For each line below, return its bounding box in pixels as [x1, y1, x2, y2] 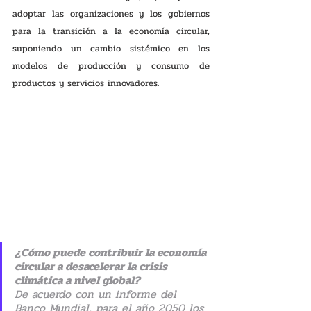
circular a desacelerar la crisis [15, 257, 170, 275]
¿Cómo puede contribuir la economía [15, 243, 209, 261]
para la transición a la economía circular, [12, 24, 210, 38]
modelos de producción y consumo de [12, 58, 210, 73]
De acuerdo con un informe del [15, 285, 180, 303]
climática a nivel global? [15, 271, 140, 289]
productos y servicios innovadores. [12, 76, 159, 90]
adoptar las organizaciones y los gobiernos [12, 6, 210, 21]
